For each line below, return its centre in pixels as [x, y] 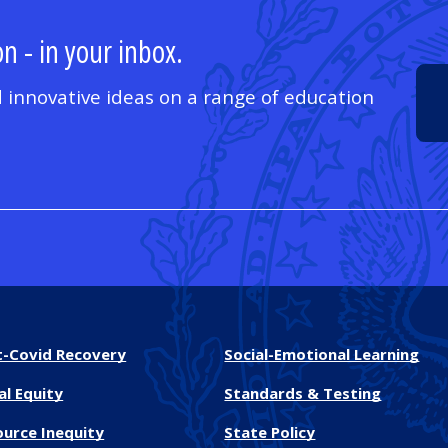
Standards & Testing [303, 392]
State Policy [270, 431]
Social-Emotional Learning [322, 353]
